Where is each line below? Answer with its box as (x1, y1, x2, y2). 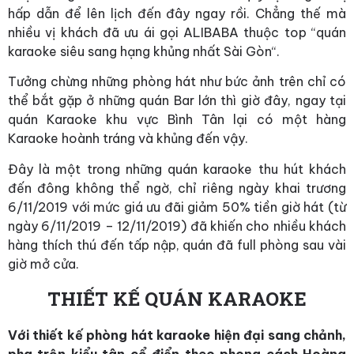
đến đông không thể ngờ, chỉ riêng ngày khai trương (8, 179, 346, 196)
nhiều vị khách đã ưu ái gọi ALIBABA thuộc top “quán (8, 24, 346, 40)
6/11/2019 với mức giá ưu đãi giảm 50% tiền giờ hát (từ (8, 198, 346, 215)
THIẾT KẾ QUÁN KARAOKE (47, 286, 307, 312)
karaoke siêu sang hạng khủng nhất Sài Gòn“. (8, 43, 280, 59)
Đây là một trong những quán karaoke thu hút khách (8, 160, 346, 177)
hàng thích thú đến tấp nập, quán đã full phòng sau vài (8, 236, 346, 253)
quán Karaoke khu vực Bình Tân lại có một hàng (8, 111, 346, 128)
